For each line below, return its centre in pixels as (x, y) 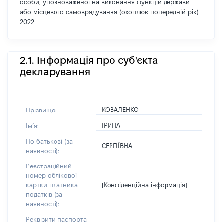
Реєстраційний (49, 166)
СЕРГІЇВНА (117, 146)
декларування (55, 72)
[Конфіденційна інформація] (145, 185)
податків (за (44, 194)
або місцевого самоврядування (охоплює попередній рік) (109, 12)
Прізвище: (41, 110)
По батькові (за (49, 141)
